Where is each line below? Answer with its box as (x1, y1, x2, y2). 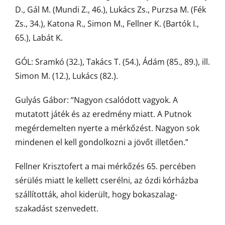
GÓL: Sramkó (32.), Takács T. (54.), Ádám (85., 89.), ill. (15, 56, 210, 67)
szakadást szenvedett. (15, 203, 98, 214)
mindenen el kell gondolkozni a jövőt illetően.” (15, 137, 188, 148)
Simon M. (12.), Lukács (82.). (15, 70, 118, 81)
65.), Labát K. (15, 32, 63, 43)
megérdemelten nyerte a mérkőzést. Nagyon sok (15, 123, 199, 134)
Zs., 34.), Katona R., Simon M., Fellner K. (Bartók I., (15, 18, 199, 29)
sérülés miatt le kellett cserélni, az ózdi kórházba (15, 175, 198, 186)
